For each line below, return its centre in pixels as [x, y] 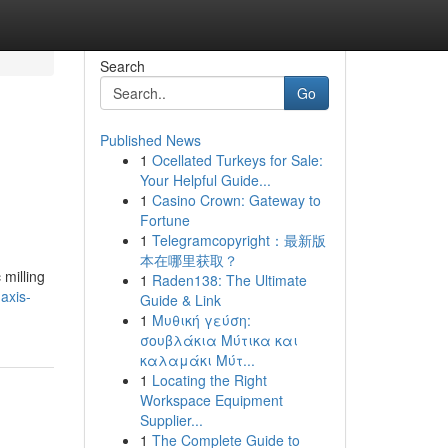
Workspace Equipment [211, 400]
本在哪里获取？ [188, 260]
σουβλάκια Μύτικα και [218, 340]
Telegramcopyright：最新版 [238, 240]
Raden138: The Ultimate [229, 280]
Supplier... [171, 420]
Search [122, 66]
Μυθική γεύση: [201, 320]
